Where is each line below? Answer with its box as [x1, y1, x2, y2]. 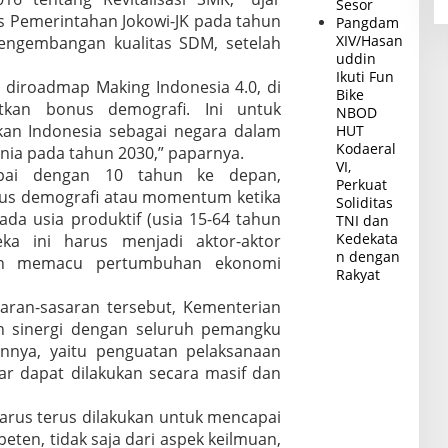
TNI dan [336, 211, 390, 230]
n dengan [336, 247, 401, 266]
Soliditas [336, 193, 394, 212]
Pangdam [336, 13, 400, 32]
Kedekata [336, 229, 399, 248]
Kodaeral [336, 139, 397, 158]
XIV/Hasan [336, 31, 404, 50]
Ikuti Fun [336, 67, 395, 86]
